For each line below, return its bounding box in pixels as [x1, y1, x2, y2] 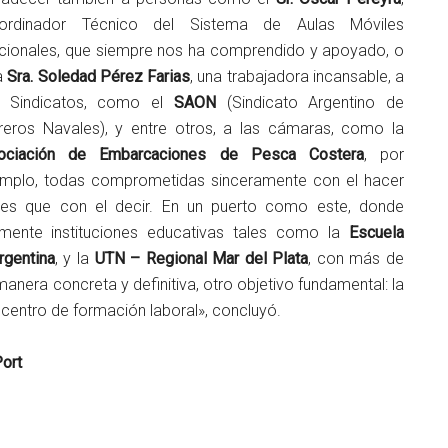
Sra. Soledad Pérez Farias [7, 66, 191, 86]
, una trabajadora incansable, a [190, 66, 405, 86]
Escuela [349, 222, 404, 242]
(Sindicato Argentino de [226, 92, 405, 112]
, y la [54, 248, 95, 268]
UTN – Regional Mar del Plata [94, 248, 309, 268]
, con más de [308, 248, 405, 268]
